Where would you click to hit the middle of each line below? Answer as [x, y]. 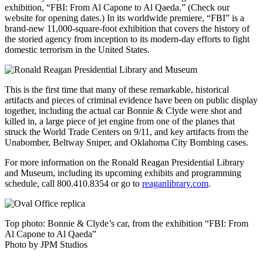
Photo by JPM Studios [46, 244]
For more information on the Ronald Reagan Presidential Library [124, 162]
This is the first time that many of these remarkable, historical [117, 89]
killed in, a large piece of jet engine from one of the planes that [120, 121]
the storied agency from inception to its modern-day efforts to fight [127, 39]
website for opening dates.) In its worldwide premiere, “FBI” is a [124, 18]
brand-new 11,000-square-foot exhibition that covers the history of [127, 28]
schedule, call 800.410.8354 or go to [73, 183]
